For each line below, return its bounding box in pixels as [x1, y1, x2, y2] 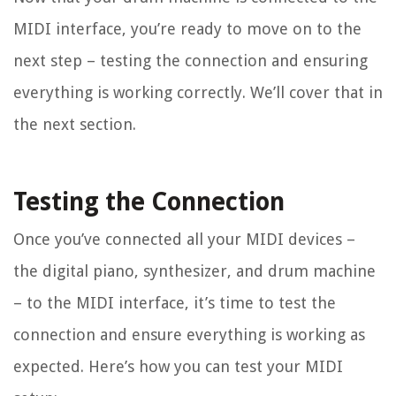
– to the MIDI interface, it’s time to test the [13, 293, 336, 313]
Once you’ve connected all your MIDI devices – [13, 230, 355, 249]
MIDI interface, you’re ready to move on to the [13, 19, 362, 39]
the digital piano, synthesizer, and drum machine [13, 262, 376, 281]
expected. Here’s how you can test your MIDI [13, 357, 343, 377]
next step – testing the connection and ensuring [13, 51, 368, 71]
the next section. [13, 115, 136, 134]
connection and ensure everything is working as [13, 325, 365, 345]
